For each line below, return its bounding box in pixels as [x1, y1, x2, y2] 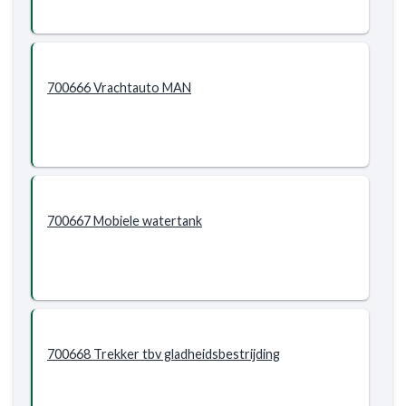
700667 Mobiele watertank [47, 213, 202, 228]
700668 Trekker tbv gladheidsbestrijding [47, 346, 280, 362]
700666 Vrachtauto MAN [47, 80, 191, 95]
